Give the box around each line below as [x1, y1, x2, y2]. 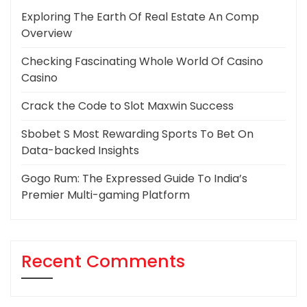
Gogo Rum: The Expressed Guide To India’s [21, 171, 247, 187]
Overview [21, 25, 72, 42]
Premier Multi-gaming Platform [21, 187, 190, 204]
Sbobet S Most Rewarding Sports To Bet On [21, 126, 254, 143]
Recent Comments [21, 249, 185, 274]
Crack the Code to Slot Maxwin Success [21, 98, 234, 114]
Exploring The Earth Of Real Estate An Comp [21, 9, 259, 25]
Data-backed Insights [21, 143, 139, 159]
